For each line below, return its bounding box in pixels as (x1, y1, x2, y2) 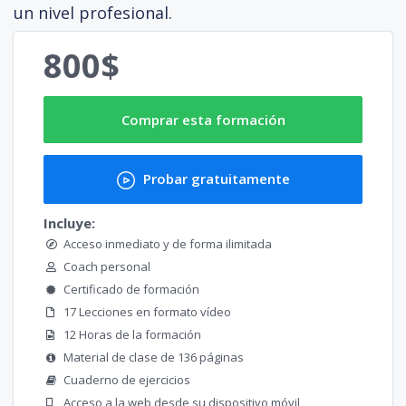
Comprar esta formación (121, 110, 285, 129)
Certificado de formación (63, 280, 199, 297)
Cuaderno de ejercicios (63, 371, 190, 388)
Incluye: (43, 213, 95, 232)
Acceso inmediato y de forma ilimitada (63, 235, 272, 252)
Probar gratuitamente (139, 169, 290, 188)
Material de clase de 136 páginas (63, 348, 244, 365)
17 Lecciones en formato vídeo (63, 303, 231, 320)
